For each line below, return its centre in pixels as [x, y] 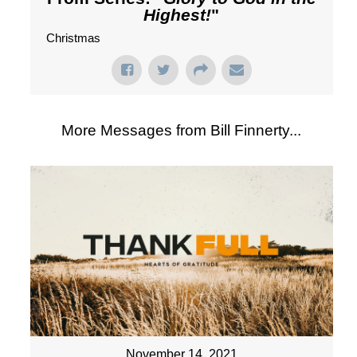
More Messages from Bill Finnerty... [182, 130]
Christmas [73, 37]
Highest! [178, 14]
